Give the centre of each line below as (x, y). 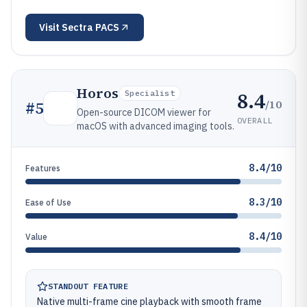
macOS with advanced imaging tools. (156, 126)
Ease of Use (48, 202)
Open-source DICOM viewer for (144, 112)
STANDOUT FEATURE (88, 286)
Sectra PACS (90, 27)
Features (43, 168)
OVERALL (255, 120)
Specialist (150, 93)
